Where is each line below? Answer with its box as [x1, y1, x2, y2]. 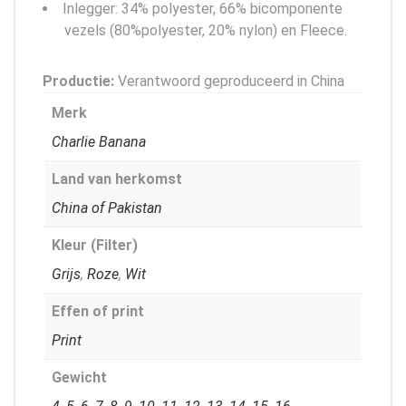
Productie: [43, 72, 114, 90]
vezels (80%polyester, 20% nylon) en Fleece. [64, 21, 347, 39]
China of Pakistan [52, 198, 162, 217]
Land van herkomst [52, 169, 182, 188]
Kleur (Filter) [52, 236, 138, 254]
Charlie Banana [52, 132, 146, 150]
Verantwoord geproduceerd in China [114, 72, 344, 90]
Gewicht [52, 368, 107, 386]
